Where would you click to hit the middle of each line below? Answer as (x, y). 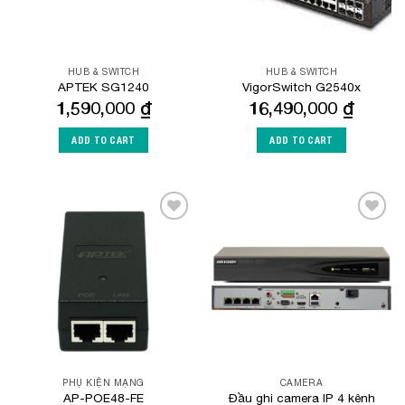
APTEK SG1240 (104, 87)
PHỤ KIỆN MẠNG (104, 383)
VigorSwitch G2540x (301, 87)
